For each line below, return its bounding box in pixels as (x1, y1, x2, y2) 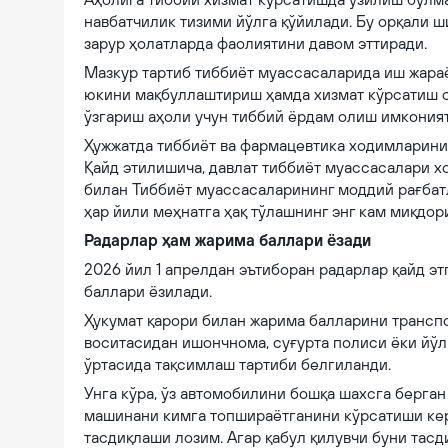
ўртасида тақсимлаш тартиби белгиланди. (84, 355, 391, 373)
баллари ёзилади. (84, 282, 212, 300)
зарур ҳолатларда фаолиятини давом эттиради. (84, 34, 427, 52)
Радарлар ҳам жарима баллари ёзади (84, 231, 371, 249)
